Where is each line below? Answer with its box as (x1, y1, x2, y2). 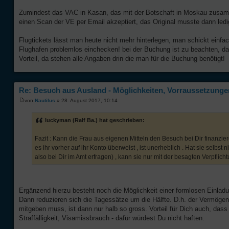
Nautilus (35, 97, 55, 103)
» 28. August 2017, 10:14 (55, 97, 118, 103)
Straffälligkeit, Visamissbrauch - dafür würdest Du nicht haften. (19, 214, 204, 222)
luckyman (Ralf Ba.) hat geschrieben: (45, 117, 145, 123)
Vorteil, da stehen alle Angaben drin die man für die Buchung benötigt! (19, 55, 225, 63)
